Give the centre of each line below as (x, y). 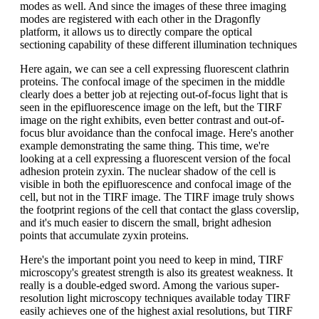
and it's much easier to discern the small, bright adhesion (146, 222)
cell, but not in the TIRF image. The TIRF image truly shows (157, 197)
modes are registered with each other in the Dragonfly (140, 19)
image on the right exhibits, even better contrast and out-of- (152, 120)
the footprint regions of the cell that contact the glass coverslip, (159, 209)
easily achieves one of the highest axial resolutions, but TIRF (156, 310)
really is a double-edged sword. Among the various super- (150, 285)
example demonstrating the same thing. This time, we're (145, 145)
